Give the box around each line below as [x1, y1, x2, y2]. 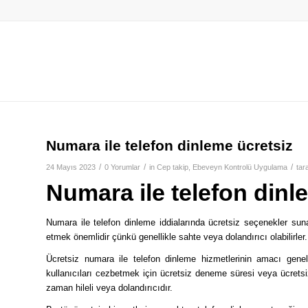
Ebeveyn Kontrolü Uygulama [192, 163, 287, 171]
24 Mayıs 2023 [46, 163, 96, 171]
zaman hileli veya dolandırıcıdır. [46, 283, 173, 294]
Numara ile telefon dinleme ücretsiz [46, 137, 293, 153]
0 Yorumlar [104, 163, 140, 171]
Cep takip [157, 163, 188, 171]
